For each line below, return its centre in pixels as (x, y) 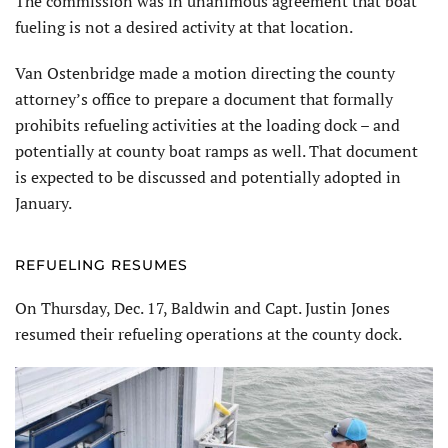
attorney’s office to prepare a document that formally (204, 98)
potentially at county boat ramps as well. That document (216, 150)
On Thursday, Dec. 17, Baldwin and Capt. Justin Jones (202, 307)
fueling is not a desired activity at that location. (184, 26)
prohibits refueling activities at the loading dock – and (207, 124)
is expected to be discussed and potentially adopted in (208, 176)
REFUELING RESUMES (101, 264)
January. (43, 202)
